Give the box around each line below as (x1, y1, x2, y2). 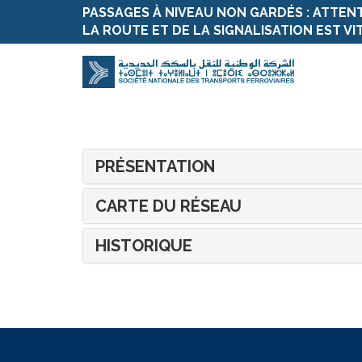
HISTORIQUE (95, 236, 192, 255)
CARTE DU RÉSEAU (95, 196, 242, 216)
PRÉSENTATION (95, 157, 215, 176)
